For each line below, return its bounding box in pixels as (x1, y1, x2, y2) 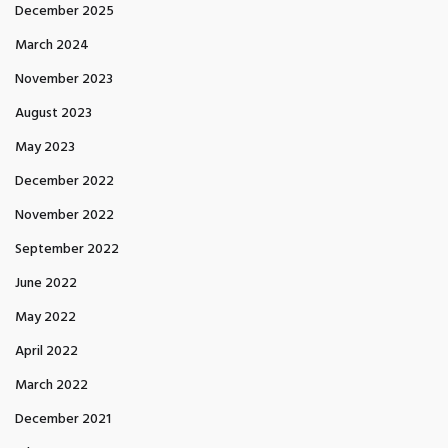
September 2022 (15, 238, 119, 261)
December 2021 (15, 408, 111, 431)
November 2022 (15, 204, 114, 227)
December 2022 (15, 170, 114, 193)
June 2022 (15, 272, 77, 295)
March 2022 (15, 374, 88, 397)
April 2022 (15, 340, 78, 363)
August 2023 (15, 102, 92, 125)
